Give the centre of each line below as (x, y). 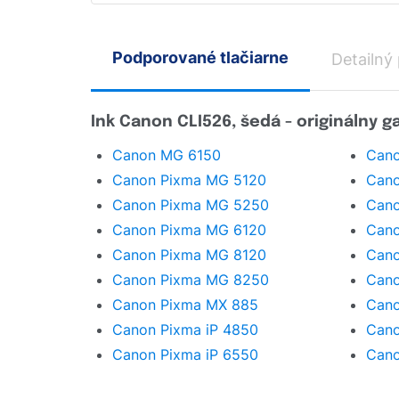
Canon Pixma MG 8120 (189, 255)
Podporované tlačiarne (200, 58)
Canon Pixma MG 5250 (191, 205)
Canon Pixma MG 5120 (189, 180)
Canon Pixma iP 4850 (185, 330)
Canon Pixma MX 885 (185, 305)
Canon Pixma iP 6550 (185, 355)
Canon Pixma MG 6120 (189, 230)
